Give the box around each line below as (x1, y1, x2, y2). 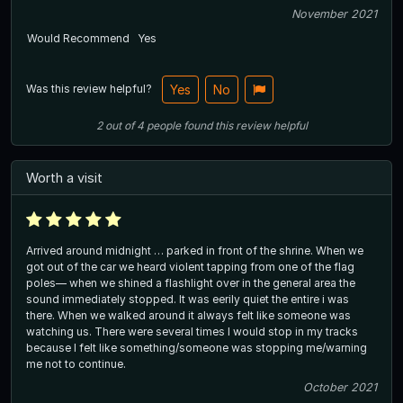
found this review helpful (183, 118, 308, 132)
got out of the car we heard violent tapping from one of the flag (26, 260, 354, 274)
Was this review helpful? (26, 81, 155, 95)
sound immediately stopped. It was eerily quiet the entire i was (26, 292, 349, 307)
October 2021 (303, 381, 377, 395)
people (146, 118, 181, 132)
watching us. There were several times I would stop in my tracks (26, 325, 358, 339)
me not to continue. (26, 357, 126, 372)
